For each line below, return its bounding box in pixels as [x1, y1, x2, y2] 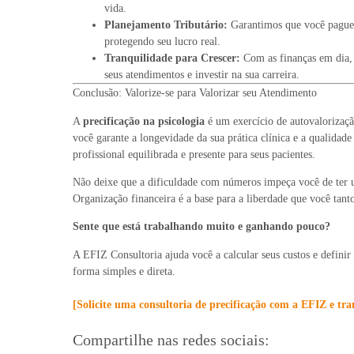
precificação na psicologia [83, 115, 205, 127]
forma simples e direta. [73, 265, 175, 277]
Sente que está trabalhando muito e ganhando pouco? [73, 220, 330, 233]
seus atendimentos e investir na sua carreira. [104, 69, 299, 81]
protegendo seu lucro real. [104, 36, 220, 48]
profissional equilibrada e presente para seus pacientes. [73, 148, 315, 160]
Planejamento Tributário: [104, 19, 228, 32]
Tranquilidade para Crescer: [104, 52, 240, 65]
